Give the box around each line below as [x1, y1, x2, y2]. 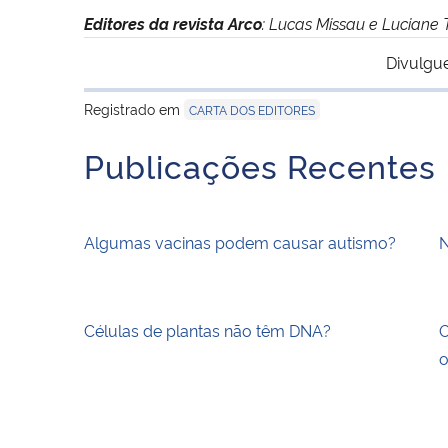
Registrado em [84, 98, 184, 118]
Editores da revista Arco [84, 11, 262, 34]
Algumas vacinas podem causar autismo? [84, 230, 396, 253]
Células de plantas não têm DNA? [84, 318, 331, 341]
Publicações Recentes [84, 142, 436, 187]
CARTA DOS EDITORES [189, 100, 315, 118]
